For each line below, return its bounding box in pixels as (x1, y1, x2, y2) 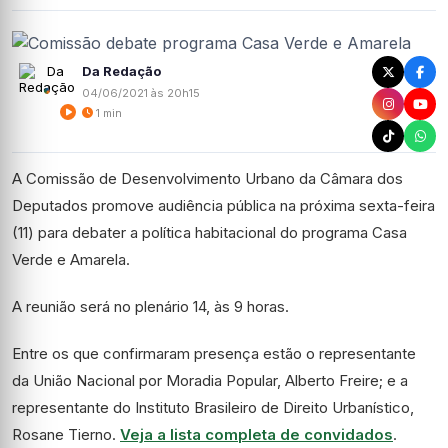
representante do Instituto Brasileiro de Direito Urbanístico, (12, 398, 414, 417)
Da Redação (82, 62, 161, 79)
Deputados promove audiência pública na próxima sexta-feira (12, 196, 435, 215)
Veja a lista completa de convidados (120, 425, 393, 444)
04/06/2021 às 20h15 (82, 85, 200, 100)
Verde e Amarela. (12, 250, 130, 269)
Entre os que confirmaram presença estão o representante (12, 344, 416, 363)
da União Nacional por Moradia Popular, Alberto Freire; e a (12, 371, 408, 390)
